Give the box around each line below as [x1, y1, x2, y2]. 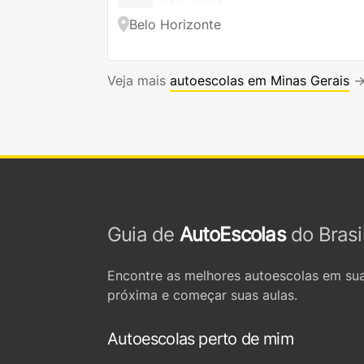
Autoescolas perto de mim [107, 329, 293, 349]
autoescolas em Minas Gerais [170, 72, 349, 89]
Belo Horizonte [129, 16, 221, 32]
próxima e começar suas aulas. [107, 287, 297, 303]
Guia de [107, 223, 180, 246]
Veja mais [107, 72, 170, 89]
